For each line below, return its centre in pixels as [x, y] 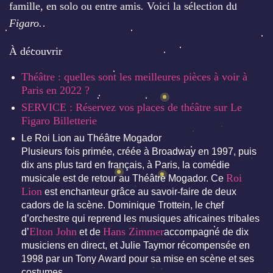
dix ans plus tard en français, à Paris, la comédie [126, 165]
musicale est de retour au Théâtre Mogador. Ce [124, 179]
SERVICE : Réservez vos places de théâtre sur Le [132, 108]
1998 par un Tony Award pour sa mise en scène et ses [138, 259]
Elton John [53, 232]
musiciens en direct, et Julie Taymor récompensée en [136, 246]
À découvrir [36, 51]
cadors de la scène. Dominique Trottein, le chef [122, 205]
